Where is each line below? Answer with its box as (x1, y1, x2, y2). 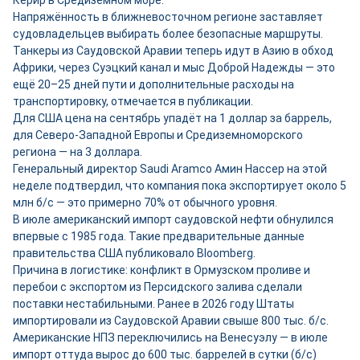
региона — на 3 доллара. (13, 145, 142, 158)
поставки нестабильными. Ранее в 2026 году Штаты (13, 297, 294, 310)
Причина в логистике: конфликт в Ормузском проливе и (13, 264, 310, 276)
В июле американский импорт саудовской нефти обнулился (13, 213, 333, 226)
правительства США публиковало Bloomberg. (13, 247, 256, 260)
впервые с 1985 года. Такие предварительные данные (13, 230, 305, 243)
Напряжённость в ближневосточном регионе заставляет (13, 10, 323, 23)
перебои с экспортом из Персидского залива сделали (13, 280, 302, 293)
